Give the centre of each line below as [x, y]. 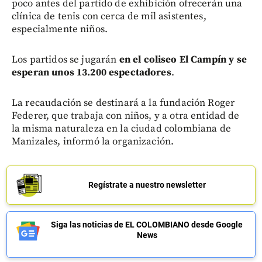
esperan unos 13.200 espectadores [92, 72]
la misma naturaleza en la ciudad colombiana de [121, 128]
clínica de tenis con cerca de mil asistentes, [109, 16]
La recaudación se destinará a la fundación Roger [123, 103]
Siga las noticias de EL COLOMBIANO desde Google [147, 224]
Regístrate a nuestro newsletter [147, 185]
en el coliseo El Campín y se [183, 59]
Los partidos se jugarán [65, 59]
